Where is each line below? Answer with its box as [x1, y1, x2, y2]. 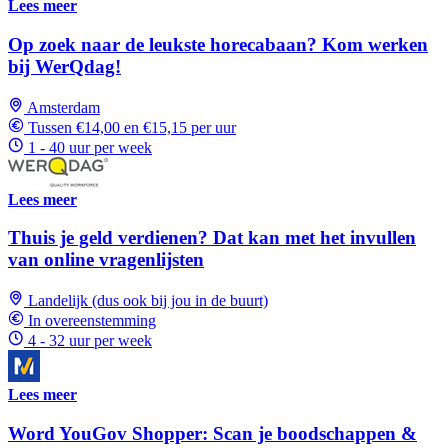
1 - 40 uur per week [28, 138, 152, 156]
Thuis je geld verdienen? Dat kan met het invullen [8, 227, 416, 249]
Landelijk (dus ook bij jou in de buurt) [28, 291, 268, 309]
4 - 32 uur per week [28, 331, 152, 349]
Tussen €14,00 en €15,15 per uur [28, 118, 236, 136]
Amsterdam [27, 98, 100, 116]
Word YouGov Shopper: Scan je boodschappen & [8, 422, 417, 444]
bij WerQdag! [8, 55, 121, 77]
